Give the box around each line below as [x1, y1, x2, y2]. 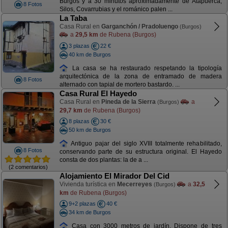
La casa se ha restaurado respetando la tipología [68, 64, 222, 72]
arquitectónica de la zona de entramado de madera [59, 73, 222, 80]
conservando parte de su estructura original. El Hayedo [59, 148, 222, 156]
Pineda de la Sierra [101, 98, 156, 105]
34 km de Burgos [68, 209, 111, 215]
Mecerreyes [117, 181, 152, 188]
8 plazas [68, 118, 90, 124]
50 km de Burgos [68, 126, 111, 133]
